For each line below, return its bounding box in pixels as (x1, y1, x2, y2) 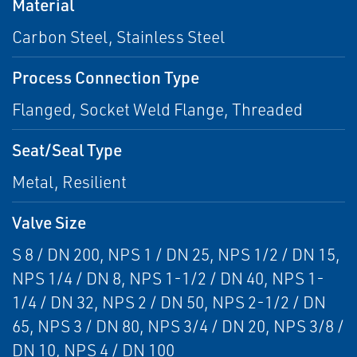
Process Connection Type (12, 66, 199, 88)
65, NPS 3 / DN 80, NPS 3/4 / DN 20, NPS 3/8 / (12, 316, 344, 336)
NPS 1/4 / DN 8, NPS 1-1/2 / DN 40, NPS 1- (12, 268, 324, 288)
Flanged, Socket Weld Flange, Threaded (12, 99, 303, 120)
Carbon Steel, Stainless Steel (12, 26, 225, 47)
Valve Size (12, 211, 86, 233)
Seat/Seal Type (12, 139, 122, 160)
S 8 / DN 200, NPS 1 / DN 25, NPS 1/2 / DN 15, (12, 244, 340, 265)
